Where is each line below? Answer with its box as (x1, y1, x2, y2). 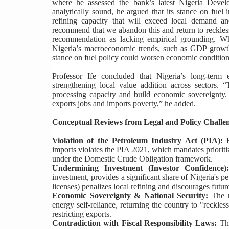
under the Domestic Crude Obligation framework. (52, 154, 213, 164)
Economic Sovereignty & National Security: (52, 191, 209, 200)
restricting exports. (52, 210, 111, 219)
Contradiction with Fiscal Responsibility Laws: (52, 219, 217, 228)
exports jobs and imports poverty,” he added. (52, 99, 196, 108)
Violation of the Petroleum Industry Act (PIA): (52, 136, 223, 145)
